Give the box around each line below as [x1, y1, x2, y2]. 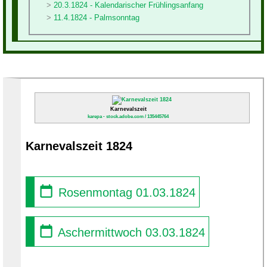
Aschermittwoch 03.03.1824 [54, 225, 205, 239]
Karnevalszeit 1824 [26, 139, 132, 153]
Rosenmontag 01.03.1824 [54, 185, 195, 199]
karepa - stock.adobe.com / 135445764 [88, 113, 169, 119]
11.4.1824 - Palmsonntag [54, 13, 139, 22]
